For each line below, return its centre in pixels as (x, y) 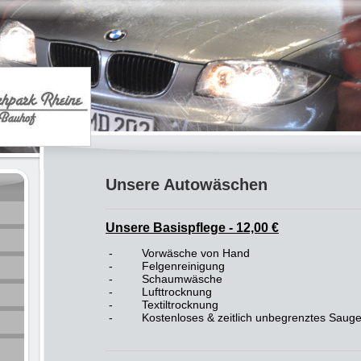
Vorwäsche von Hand (194, 253)
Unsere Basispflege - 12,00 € (192, 228)
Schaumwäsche (180, 279)
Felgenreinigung (182, 266)
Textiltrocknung (178, 305)
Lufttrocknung (175, 292)
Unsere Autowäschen (189, 185)
